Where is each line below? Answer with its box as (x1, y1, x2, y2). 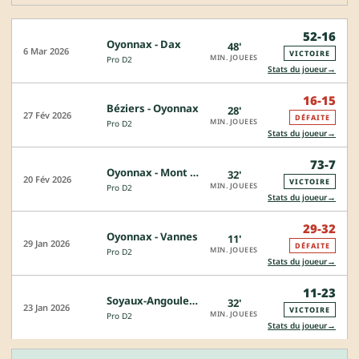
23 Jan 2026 (23, 301, 70, 314)
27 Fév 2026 (23, 109, 71, 122)
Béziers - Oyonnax (107, 101, 199, 116)
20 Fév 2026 (23, 173, 71, 186)
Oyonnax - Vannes (107, 229, 198, 244)
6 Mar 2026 (23, 45, 69, 58)
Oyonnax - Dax (107, 37, 181, 52)
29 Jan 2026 (23, 237, 70, 250)
